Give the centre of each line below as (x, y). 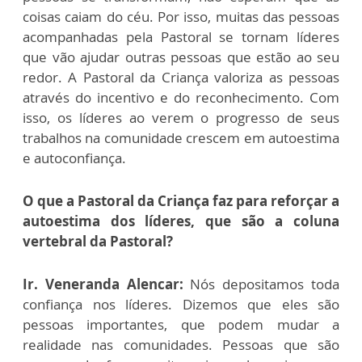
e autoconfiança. (74, 158)
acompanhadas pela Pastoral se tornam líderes (181, 36)
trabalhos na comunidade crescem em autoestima (181, 137)
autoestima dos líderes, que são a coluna (181, 221)
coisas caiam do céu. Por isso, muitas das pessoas (181, 16)
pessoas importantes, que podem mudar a (181, 324)
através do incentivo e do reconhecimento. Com (181, 97)
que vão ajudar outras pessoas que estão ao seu (181, 57)
